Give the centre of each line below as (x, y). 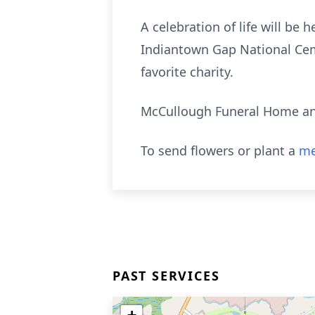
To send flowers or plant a (220, 150)
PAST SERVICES (166, 276)
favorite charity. (187, 72)
